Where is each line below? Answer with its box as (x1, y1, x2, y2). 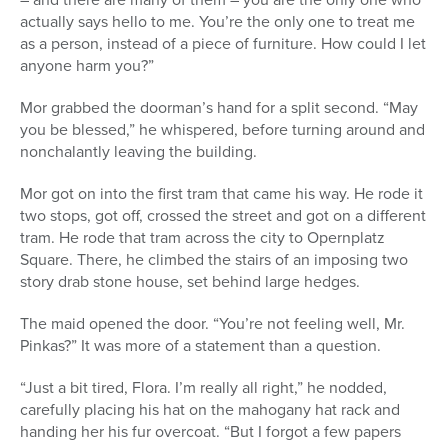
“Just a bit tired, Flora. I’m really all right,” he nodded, (20, 375, 387, 399)
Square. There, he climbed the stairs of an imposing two (20, 247, 408, 271)
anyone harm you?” (20, 53, 154, 77)
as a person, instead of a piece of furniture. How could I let (20, 31, 426, 55)
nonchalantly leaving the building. (20, 139, 257, 163)
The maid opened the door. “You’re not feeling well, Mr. (20, 311, 405, 335)
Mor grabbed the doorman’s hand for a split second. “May (20, 95, 418, 119)
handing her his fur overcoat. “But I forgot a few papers (20, 419, 401, 443)
